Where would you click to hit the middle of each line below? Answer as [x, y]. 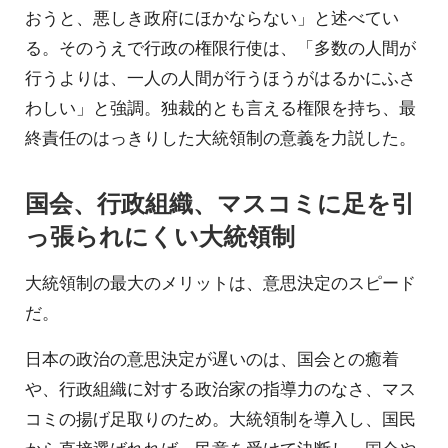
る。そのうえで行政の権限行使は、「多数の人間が [220, 47]
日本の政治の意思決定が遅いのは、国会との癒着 [212, 358]
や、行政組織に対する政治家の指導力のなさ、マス [220, 388]
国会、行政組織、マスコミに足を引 [220, 201]
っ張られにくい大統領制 [160, 234]
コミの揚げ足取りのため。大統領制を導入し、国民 [220, 418]
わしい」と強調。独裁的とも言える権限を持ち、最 [220, 107]
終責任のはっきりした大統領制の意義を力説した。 [220, 137]
